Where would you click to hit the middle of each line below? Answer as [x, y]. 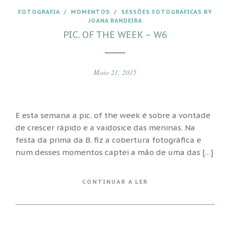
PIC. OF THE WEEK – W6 [115, 35]
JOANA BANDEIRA [115, 21]
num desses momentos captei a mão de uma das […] [114, 152]
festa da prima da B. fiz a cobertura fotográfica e [108, 140]
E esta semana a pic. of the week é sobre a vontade [113, 115]
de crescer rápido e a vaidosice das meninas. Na [105, 127]
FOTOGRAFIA [39, 12]
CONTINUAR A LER [115, 182]
